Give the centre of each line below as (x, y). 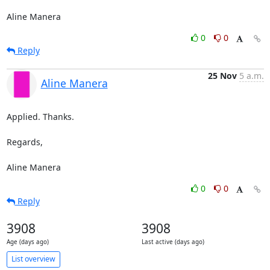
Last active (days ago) (173, 242)
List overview (33, 259)
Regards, (24, 142)
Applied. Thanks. (40, 116)
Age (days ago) (27, 242)
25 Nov (222, 75)
